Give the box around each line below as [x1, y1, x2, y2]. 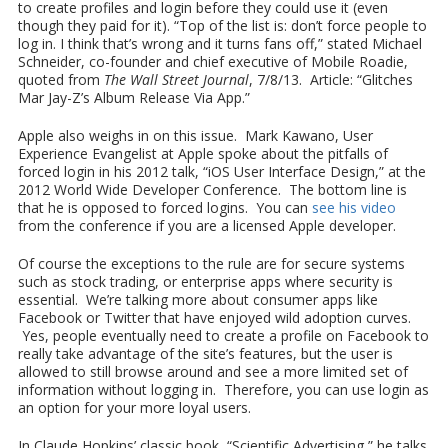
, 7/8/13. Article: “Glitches [248, 70, 413, 89]
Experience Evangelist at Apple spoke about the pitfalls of [17, 144, 388, 163]
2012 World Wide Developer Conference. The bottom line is [17, 180, 407, 199]
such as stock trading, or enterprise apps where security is [17, 272, 393, 291]
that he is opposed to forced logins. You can [17, 198, 312, 217]
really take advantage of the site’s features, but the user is [17, 344, 393, 363]
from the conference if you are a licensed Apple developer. [17, 216, 396, 235]
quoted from [17, 70, 104, 89]
